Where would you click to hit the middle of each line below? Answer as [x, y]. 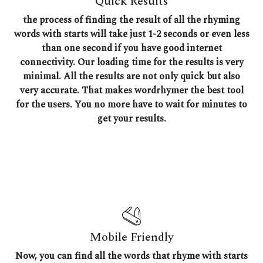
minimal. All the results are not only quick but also [131, 77]
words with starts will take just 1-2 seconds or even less [131, 34]
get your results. [131, 119]
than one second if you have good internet [131, 48]
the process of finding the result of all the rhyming [131, 20]
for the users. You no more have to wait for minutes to [131, 105]
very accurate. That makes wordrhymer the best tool [131, 91]
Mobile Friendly [131, 237]
